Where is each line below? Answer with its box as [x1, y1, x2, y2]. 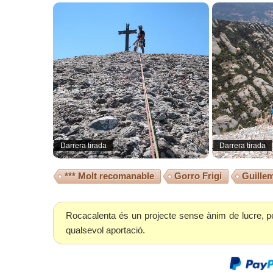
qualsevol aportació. [66, 225, 145, 235]
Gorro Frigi [174, 171, 222, 181]
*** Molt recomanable [65, 171, 154, 181]
